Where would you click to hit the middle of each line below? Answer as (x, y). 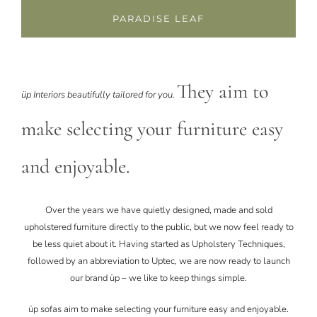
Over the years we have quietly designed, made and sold (158, 210)
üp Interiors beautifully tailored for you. (99, 94)
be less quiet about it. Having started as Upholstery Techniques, (158, 244)
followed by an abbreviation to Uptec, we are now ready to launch (158, 261)
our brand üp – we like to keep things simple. (158, 278)
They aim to (222, 91)
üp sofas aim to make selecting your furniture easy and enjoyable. (158, 309)
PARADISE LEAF (158, 18)
